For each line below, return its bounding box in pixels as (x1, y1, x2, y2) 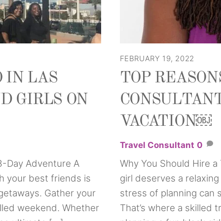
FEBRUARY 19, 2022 (119, 53, 194, 63)
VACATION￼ (119, 113, 212, 130)
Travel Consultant (119, 140, 194, 150)
